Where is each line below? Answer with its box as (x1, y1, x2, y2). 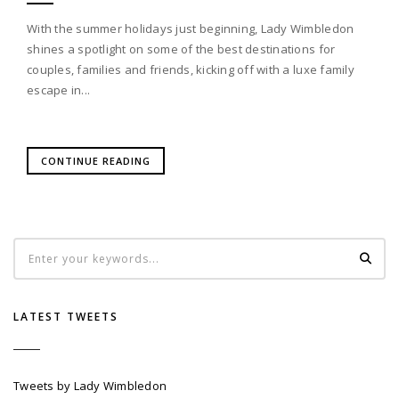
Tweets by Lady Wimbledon (13, 377, 167, 394)
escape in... (27, 81, 91, 98)
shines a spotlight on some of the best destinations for (27, 40, 336, 57)
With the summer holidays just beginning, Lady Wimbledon (27, 20, 354, 37)
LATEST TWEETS (13, 309, 118, 325)
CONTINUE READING (41, 153, 151, 167)
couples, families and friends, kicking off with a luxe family (27, 61, 354, 77)
